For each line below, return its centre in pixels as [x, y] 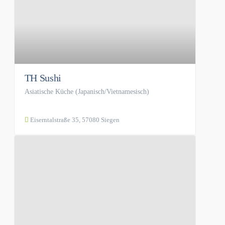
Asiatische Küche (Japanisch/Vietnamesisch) [87, 92]
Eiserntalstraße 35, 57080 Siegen [74, 120]
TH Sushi [43, 78]
